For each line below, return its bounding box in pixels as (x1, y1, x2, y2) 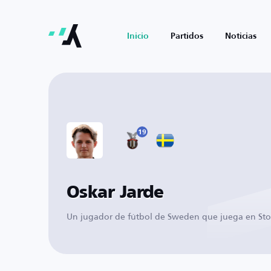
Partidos (171, 32, 203, 41)
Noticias (225, 32, 256, 41)
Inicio (127, 32, 149, 41)
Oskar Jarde (67, 184, 164, 201)
